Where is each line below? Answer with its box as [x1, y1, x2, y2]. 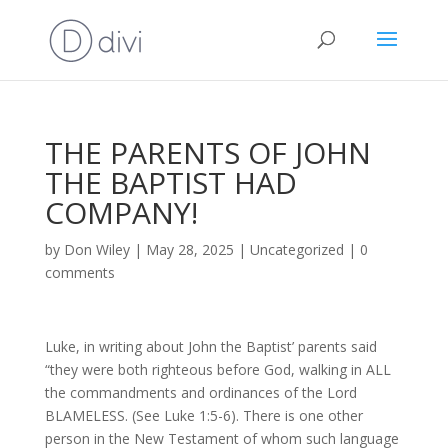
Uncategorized [249, 240, 344, 259]
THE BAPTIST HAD [44, 162, 297, 203]
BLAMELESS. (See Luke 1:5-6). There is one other [44, 406, 363, 425]
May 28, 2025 [145, 240, 234, 259]
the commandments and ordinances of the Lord [44, 383, 357, 402]
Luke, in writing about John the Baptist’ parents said [44, 337, 377, 356]
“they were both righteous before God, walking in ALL [44, 360, 391, 379]
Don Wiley [63, 240, 130, 259]
